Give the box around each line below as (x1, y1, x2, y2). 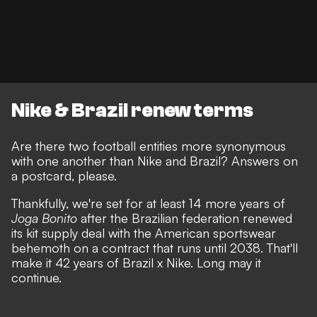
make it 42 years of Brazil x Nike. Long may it (11, 255, 261, 271)
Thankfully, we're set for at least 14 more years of (11, 195, 285, 212)
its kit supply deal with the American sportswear (11, 225, 276, 241)
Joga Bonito (11, 210, 77, 226)
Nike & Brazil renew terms (11, 99, 253, 122)
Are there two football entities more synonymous (11, 138, 286, 154)
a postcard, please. (11, 168, 117, 184)
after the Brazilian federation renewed (77, 210, 292, 226)
